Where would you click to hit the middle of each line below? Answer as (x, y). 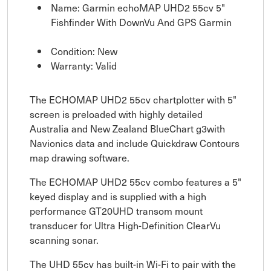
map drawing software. (80, 158)
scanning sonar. (64, 240)
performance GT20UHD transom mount (116, 211)
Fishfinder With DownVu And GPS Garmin (141, 22)
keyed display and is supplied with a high (118, 196)
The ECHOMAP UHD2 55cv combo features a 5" (135, 182)
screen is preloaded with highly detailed (116, 114)
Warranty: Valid (84, 66)
